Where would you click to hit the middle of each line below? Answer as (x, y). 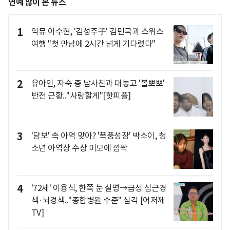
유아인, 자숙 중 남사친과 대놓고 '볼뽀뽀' (98, 83)
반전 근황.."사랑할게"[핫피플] (81, 96)
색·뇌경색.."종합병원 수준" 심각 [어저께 (98, 200)
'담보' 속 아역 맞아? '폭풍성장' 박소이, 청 (98, 135)
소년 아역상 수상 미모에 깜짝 (79, 148)
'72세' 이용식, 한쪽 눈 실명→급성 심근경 (99, 188)
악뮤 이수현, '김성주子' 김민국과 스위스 (97, 31)
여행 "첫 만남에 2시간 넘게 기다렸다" (93, 43)
